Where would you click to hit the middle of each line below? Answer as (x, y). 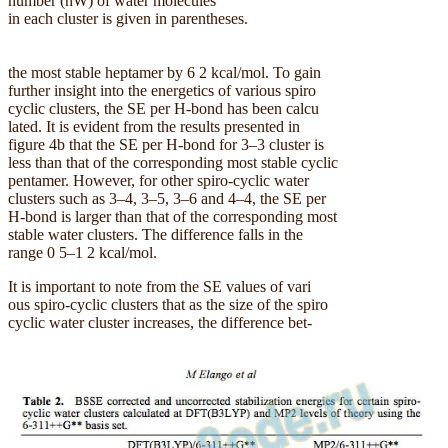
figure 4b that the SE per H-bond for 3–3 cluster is (166, 144)
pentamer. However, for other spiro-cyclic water (158, 180)
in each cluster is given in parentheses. (128, 18)
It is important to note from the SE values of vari (159, 286)
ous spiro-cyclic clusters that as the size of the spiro (168, 304)
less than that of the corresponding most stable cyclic (173, 162)
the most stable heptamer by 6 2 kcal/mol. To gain (164, 72)
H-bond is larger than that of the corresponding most (172, 216)
